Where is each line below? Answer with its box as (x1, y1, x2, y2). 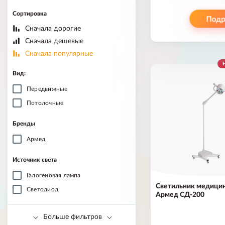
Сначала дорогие (25, 25, 81, 32)
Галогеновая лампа (27, 172, 81, 178)
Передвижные (27, 86, 68, 92)
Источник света (13, 157, 57, 163)
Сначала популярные (25, 50, 93, 57)
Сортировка (13, 11, 47, 17)
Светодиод (27, 186, 58, 192)
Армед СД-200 (156, 191, 204, 199)
